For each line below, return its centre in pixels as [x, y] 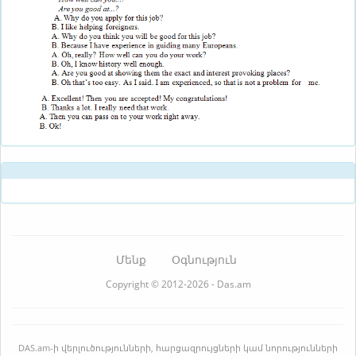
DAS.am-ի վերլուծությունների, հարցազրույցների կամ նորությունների [178, 348]
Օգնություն [204, 259]
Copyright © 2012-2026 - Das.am [178, 283]
